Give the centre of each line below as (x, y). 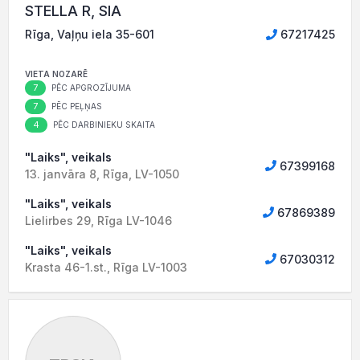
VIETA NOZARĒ (56, 74)
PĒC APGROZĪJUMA (90, 88)
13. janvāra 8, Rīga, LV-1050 (102, 174)
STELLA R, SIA (73, 11)
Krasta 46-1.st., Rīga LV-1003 (106, 267)
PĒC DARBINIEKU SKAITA (103, 125)
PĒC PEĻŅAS (76, 106)
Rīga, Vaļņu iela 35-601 (90, 34)
